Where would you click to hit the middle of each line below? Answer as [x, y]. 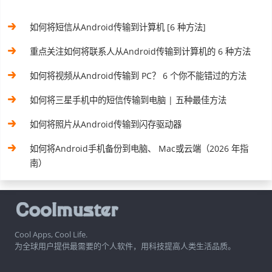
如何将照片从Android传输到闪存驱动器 [106, 124]
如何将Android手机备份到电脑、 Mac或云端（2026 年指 [139, 149]
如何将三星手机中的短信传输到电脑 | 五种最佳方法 [128, 100]
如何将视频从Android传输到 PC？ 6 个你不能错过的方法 [138, 76]
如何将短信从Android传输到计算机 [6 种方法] [118, 27]
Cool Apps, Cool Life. [51, 235]
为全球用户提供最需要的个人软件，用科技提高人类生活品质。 [125, 246]
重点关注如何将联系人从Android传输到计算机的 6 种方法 [141, 52]
